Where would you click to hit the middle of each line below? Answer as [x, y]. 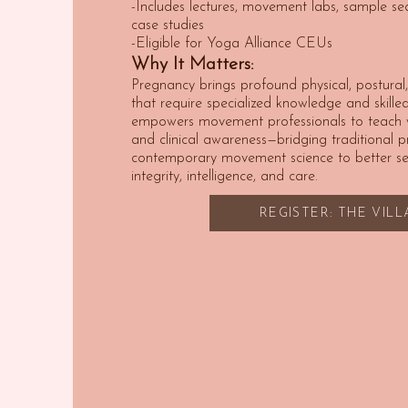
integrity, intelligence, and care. [224, 177]
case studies [168, 25]
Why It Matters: [193, 65]
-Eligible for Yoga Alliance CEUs [232, 44]
